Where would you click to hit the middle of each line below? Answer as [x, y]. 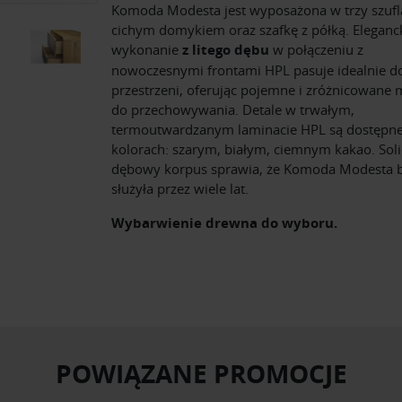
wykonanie [147, 50]
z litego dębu [226, 50]
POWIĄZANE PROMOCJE [201, 374]
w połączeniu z [316, 50]
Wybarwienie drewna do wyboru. [224, 223]
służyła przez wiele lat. [180, 189]
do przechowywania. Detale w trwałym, [233, 110]
